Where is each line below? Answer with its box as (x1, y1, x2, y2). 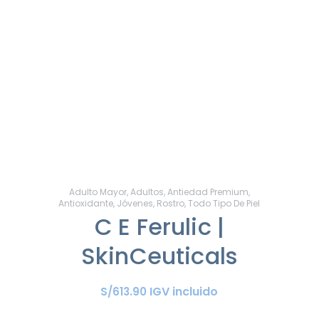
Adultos (130, 185, 164, 198)
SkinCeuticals (80, 239, 239, 272)
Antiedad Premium (167, 185, 249, 198)
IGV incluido (150, 283, 219, 300)
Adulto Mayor (68, 185, 127, 198)
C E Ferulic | (94, 210, 225, 243)
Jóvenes (117, 197, 154, 209)
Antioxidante (58, 197, 114, 209)
